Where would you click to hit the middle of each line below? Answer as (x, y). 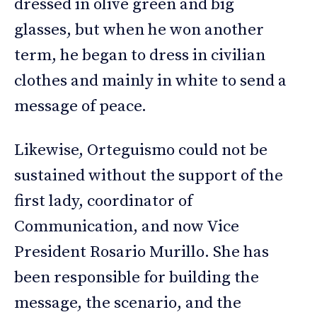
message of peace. (80, 107)
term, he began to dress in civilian (140, 56)
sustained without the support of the (149, 176)
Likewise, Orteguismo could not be (141, 151)
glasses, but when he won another (139, 30)
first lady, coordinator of (103, 202)
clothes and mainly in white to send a (150, 81)
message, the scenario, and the (128, 304)
